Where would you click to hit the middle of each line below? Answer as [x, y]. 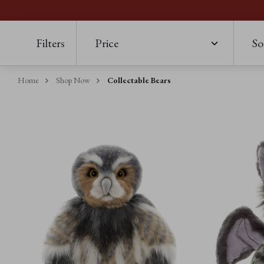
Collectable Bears [139, 80]
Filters [50, 43]
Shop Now [73, 80]
